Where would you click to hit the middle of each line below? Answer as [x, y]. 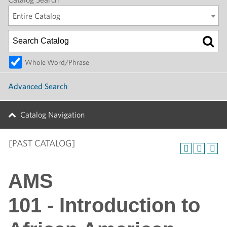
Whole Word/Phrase [57, 62]
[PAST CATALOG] [42, 143]
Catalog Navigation [52, 115]
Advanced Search [38, 86]
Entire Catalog [36, 16]
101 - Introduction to [104, 205]
